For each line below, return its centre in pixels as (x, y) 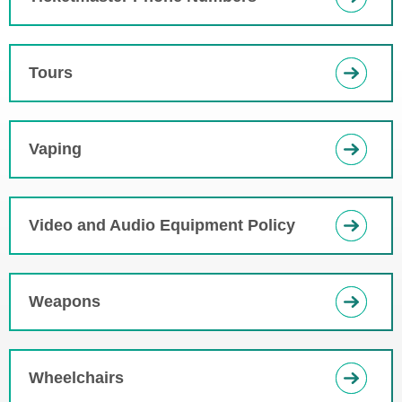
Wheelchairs (76, 378)
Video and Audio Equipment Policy (162, 225)
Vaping (55, 149)
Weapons (65, 301)
